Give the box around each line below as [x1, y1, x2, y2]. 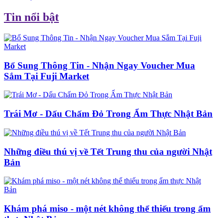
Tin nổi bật [4, 11, 59, 24]
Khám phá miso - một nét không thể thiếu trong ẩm [4, 203, 211, 214]
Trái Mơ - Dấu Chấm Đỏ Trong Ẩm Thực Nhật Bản [4, 109, 213, 119]
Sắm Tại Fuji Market [4, 71, 89, 81]
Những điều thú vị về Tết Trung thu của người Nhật [4, 146, 212, 157]
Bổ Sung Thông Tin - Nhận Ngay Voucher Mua [4, 60, 195, 71]
